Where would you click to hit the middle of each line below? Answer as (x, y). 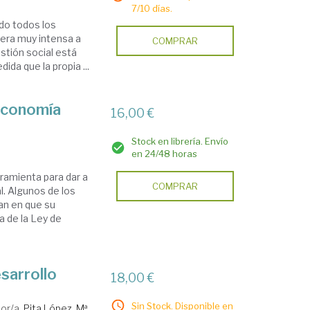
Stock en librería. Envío (180, 142)
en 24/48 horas (165, 154)
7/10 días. (152, 8)
